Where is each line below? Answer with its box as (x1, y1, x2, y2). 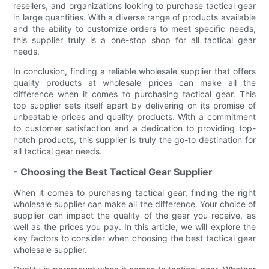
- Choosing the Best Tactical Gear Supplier (13, 165, 213, 178)
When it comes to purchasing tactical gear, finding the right (13, 187, 256, 198)
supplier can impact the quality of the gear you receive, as (13, 210, 256, 220)
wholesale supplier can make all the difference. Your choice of (13, 198, 256, 209)
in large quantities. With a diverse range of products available (13, 11, 256, 22)
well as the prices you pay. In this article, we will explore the (13, 221, 256, 232)
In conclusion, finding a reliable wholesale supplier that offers (13, 65, 256, 76)
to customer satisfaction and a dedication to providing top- (13, 122, 256, 133)
